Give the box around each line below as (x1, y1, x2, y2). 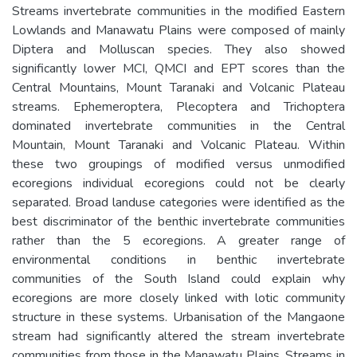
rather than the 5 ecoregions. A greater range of (12, 231, 345, 249)
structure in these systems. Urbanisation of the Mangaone (12, 308, 345, 326)
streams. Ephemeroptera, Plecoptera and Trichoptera (12, 97, 345, 116)
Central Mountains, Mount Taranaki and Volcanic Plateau (12, 78, 345, 96)
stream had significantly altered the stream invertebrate (12, 327, 345, 345)
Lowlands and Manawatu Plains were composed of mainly (12, 21, 345, 39)
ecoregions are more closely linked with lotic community (12, 288, 345, 307)
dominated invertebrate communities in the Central (12, 116, 345, 135)
